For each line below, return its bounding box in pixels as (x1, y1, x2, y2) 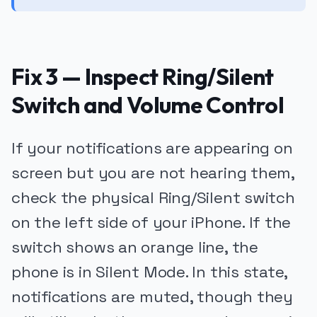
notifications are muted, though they (11, 287, 293, 308)
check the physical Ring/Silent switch (11, 188, 295, 209)
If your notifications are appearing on (11, 138, 293, 159)
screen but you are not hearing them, (11, 163, 294, 184)
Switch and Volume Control (11, 91, 284, 120)
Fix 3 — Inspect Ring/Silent (11, 62, 274, 91)
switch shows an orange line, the (11, 237, 258, 258)
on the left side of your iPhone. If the (11, 212, 292, 234)
